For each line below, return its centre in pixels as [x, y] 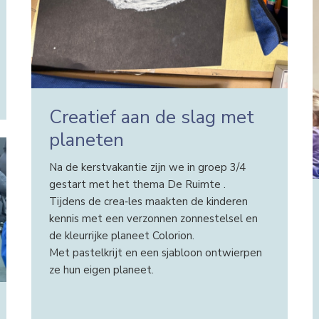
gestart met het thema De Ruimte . [137, 185]
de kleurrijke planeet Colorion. [121, 236]
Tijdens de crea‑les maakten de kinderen [148, 202]
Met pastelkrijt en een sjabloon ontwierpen [155, 253]
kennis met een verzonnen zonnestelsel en [153, 219]
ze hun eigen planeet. [101, 270]
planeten [86, 140]
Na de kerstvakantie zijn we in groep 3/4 [147, 168]
